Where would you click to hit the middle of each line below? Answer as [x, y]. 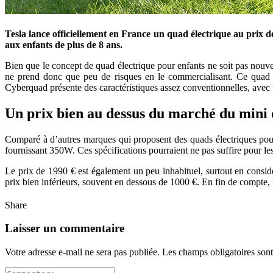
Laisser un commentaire [65, 229]
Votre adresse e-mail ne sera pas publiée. [82, 252]
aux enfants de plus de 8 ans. [64, 44]
